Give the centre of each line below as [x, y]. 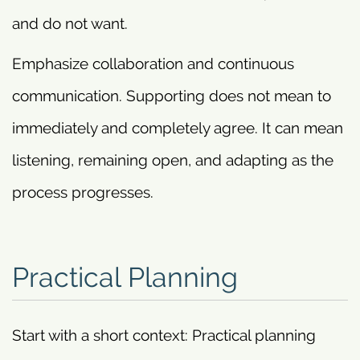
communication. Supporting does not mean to [172, 96]
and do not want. [70, 24]
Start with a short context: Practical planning [164, 335]
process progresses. [83, 192]
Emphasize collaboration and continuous [153, 64]
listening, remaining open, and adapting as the [173, 160]
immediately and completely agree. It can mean [178, 128]
